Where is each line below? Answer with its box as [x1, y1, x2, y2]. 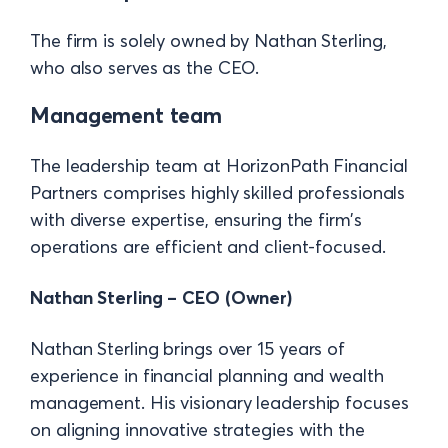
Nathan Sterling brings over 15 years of [30, 337, 346, 361]
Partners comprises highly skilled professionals [30, 181, 406, 205]
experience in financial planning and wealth [30, 364, 384, 388]
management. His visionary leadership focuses [30, 391, 409, 415]
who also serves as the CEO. [30, 55, 265, 79]
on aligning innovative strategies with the [30, 418, 365, 442]
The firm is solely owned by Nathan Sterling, [30, 28, 387, 52]
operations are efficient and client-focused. [30, 235, 386, 259]
